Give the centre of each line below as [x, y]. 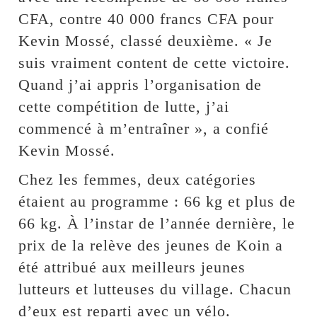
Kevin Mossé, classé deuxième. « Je [146, 41]
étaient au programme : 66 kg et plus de [157, 202]
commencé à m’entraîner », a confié [144, 129]
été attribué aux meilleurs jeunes [132, 267]
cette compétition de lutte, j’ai [124, 107]
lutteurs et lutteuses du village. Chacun [155, 289]
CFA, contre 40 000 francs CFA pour [146, 19]
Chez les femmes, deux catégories [138, 180]
